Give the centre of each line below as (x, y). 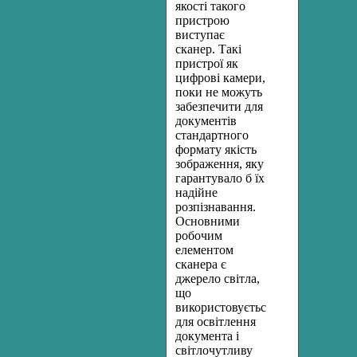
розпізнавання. (216, 207)
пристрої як (207, 63)
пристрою (202, 20)
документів (206, 121)
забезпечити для (219, 106)
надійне (196, 192)
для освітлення (216, 322)
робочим (199, 235)
